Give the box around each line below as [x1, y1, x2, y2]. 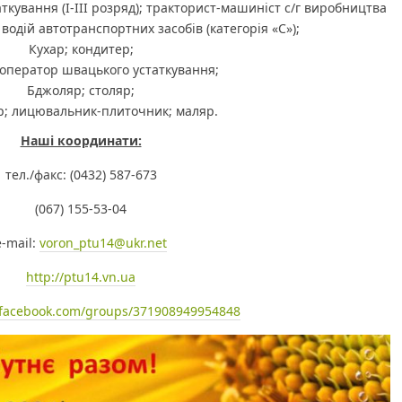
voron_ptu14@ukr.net [39, 234, 167, 251]
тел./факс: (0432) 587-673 [4, 166, 157, 183]
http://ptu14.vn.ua [26, 268, 135, 285]
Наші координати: [20, 132, 142, 149]
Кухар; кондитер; [28, 40, 134, 57]
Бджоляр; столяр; [27, 82, 135, 99]
